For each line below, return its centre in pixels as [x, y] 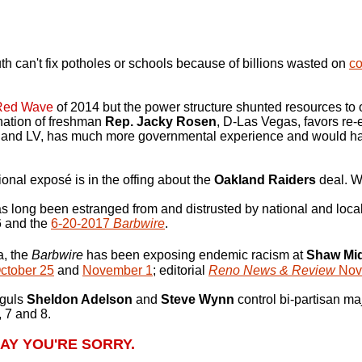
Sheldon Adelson [80, 299]
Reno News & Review [272, 270]
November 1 [118, 270]
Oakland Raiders [265, 180]
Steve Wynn [198, 299]
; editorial [181, 270]
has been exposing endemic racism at [195, 255]
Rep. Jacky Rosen [161, 122]
